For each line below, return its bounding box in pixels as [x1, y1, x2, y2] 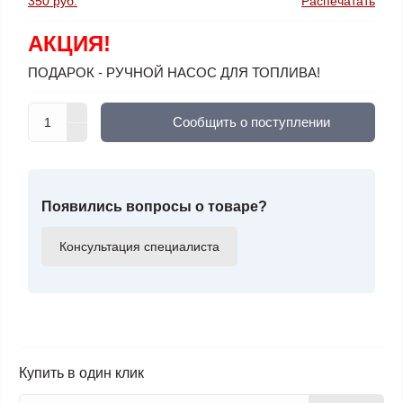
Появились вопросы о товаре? [41, 199, 267, 214]
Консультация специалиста [59, 239, 219, 254]
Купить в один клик [19, 365, 144, 381]
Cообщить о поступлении [173, 114, 330, 130]
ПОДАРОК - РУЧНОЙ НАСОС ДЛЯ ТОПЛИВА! [28, 65, 320, 80]
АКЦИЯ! [28, 31, 111, 56]
